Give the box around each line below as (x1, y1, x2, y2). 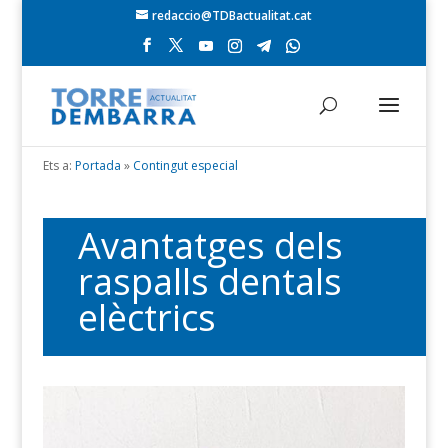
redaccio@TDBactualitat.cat (151, 7, 312, 24)
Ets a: (42, 157, 72, 174)
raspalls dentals (77, 257, 342, 306)
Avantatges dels (77, 221, 343, 270)
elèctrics (77, 293, 216, 342)
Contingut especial (132, 157, 238, 174)
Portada (74, 157, 121, 174)
